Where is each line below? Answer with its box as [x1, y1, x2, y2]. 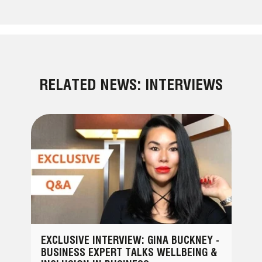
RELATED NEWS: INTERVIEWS [39, 75, 223, 94]
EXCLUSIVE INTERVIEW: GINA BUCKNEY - [41, 234, 219, 247]
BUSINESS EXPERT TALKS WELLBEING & [41, 246, 218, 259]
